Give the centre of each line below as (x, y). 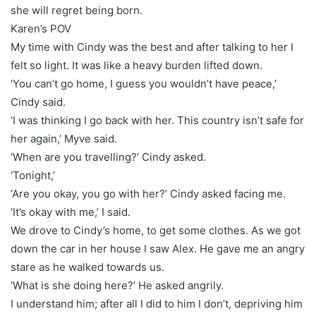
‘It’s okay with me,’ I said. (71, 212)
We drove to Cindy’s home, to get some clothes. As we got (156, 230)
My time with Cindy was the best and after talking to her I (152, 47)
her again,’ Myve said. (64, 138)
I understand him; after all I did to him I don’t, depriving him (157, 303)
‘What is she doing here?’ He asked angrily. (117, 285)
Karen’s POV (41, 28)
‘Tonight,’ (33, 175)
